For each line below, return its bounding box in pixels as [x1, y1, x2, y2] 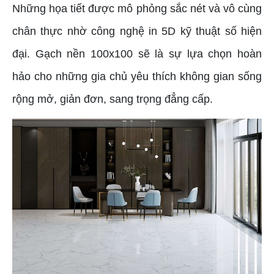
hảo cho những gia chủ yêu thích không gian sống [12, 70, 262, 83]
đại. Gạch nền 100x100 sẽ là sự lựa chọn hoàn [12, 48, 262, 61]
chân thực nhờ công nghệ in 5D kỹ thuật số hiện [12, 25, 262, 38]
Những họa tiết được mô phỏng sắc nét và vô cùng [12, 2, 262, 15]
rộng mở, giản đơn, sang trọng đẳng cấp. [12, 93, 213, 106]
